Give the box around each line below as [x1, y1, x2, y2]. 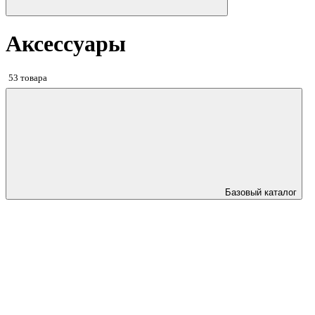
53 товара [8, 72, 47, 83]
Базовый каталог [225, 187, 297, 198]
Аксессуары [6, 31, 126, 57]
